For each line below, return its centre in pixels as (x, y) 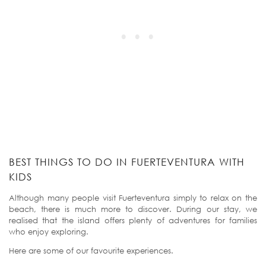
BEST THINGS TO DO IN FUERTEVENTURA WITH (127, 161)
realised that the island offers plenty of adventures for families (133, 220)
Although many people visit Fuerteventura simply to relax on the (133, 197)
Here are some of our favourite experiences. (91, 250)
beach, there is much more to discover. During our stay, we (133, 209)
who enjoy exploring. (49, 231)
